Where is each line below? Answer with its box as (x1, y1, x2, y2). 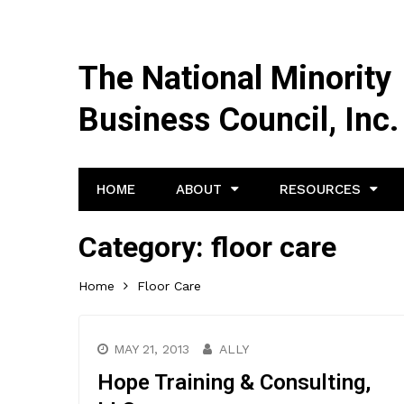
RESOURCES (280, 181, 361, 197)
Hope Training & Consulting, (97, 370, 371, 395)
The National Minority (78, 60, 391, 97)
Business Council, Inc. (78, 101, 399, 139)
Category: (78, 230, 211, 264)
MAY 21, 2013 (114, 342, 189, 356)
